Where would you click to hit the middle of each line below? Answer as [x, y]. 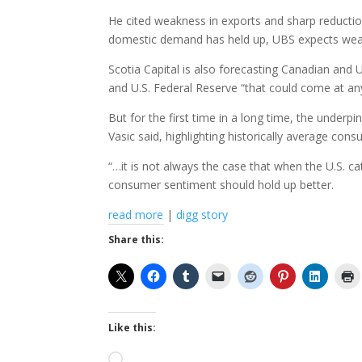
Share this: [137, 240]
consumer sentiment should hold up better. [221, 185]
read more [136, 215]
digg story [202, 215]
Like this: [133, 328]
